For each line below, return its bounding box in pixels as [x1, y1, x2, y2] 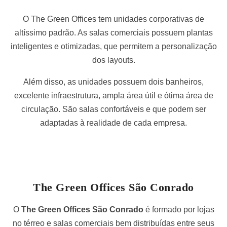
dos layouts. [92, 55, 135, 64]
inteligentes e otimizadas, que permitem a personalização [10, 42, 217, 51]
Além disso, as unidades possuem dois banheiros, [23, 77, 204, 86]
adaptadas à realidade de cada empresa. [40, 118, 187, 127]
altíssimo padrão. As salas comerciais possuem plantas [14, 28, 213, 37]
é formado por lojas [143, 205, 214, 214]
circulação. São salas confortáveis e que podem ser [21, 104, 206, 113]
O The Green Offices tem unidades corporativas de [23, 14, 204, 23]
